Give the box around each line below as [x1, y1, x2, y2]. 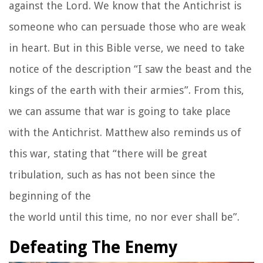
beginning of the [9, 189, 91, 202]
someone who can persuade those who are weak [9, 20, 245, 33]
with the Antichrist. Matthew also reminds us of [9, 126, 241, 139]
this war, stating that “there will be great [9, 147, 207, 160]
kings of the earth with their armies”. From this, [9, 83, 244, 96]
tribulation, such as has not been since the [9, 168, 215, 181]
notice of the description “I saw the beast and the [9, 62, 252, 75]
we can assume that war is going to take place [9, 104, 231, 117]
